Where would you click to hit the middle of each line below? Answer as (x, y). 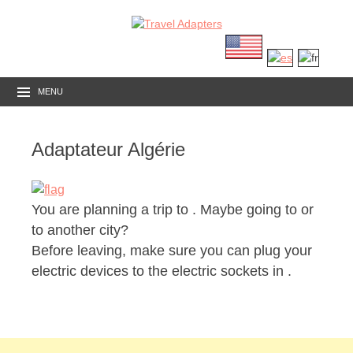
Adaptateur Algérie (108, 150)
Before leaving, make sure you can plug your (172, 251)
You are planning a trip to (112, 210)
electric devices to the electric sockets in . (162, 271)
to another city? (80, 230)
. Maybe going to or (253, 210)
